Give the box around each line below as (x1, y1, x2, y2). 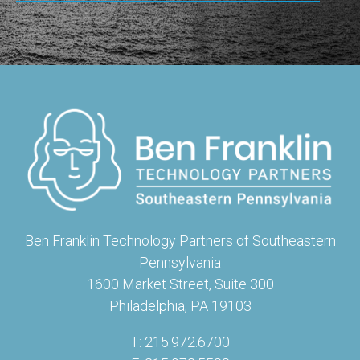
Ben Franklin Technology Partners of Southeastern (24, 232, 336, 250)
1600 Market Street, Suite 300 (86, 276, 274, 293)
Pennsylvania (139, 254, 221, 272)
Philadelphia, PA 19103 (108, 297, 252, 315)
